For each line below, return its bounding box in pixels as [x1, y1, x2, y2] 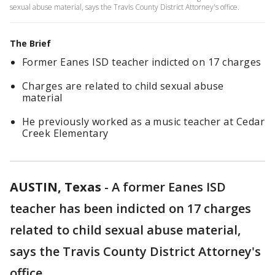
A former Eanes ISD [112, 179, 226, 195]
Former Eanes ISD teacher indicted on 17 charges [22, 55, 261, 69]
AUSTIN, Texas [10, 179, 101, 195]
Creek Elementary [22, 126, 109, 140]
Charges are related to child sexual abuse [22, 79, 224, 93]
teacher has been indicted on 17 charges [10, 200, 251, 217]
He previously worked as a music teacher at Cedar [22, 115, 265, 128]
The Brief [10, 37, 51, 49]
